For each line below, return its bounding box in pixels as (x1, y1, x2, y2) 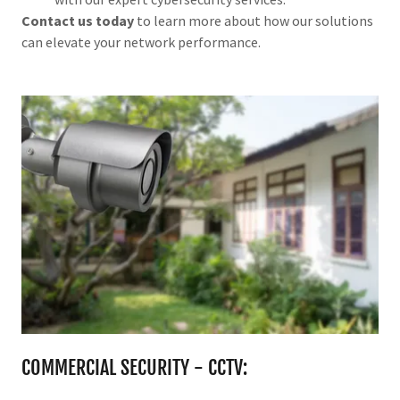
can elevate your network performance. (21, 32, 261, 51)
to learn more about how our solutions (134, 11, 373, 29)
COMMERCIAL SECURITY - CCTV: (21, 354, 247, 379)
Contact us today (21, 11, 134, 29)
